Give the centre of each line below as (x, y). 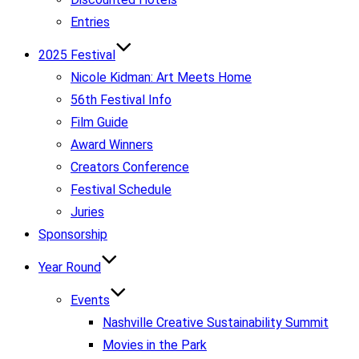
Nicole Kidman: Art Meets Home (161, 77)
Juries (87, 212)
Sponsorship (73, 234)
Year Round (70, 267)
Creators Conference (130, 167)
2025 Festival (77, 55)
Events (90, 300)
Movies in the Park (155, 345)
